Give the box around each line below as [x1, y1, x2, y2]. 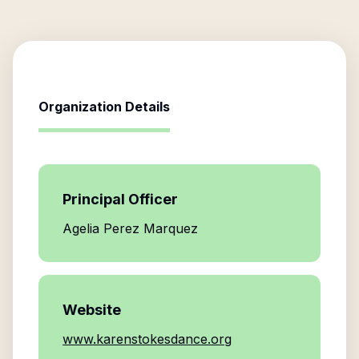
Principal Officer [63, 191, 178, 208]
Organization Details [38, 99, 170, 115]
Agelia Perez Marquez [63, 220, 198, 236]
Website [63, 301, 121, 318]
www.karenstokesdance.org [63, 331, 232, 347]
